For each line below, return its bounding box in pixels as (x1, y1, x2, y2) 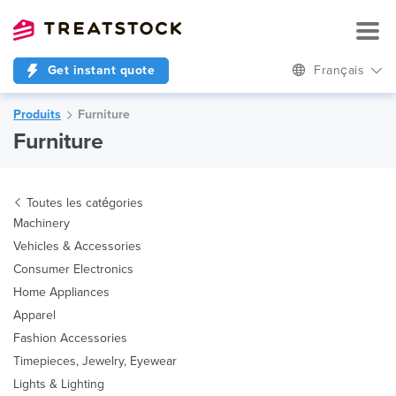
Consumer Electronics (13, 262, 133, 277)
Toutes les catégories (27, 195, 143, 210)
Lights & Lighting (13, 377, 104, 392)
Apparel (13, 308, 56, 323)
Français (314, 63, 369, 78)
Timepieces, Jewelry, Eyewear (13, 354, 177, 369)
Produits (13, 107, 61, 122)
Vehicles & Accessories (13, 239, 141, 254)
